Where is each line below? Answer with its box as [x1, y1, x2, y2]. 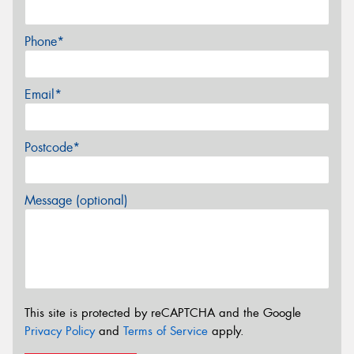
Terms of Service [123, 322, 208, 339]
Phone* [24, 33, 64, 51]
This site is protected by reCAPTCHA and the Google [24, 304, 301, 321]
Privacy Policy [24, 322, 95, 339]
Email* [24, 86, 62, 104]
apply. [208, 322, 244, 339]
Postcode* [24, 139, 80, 156]
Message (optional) [24, 192, 128, 209]
